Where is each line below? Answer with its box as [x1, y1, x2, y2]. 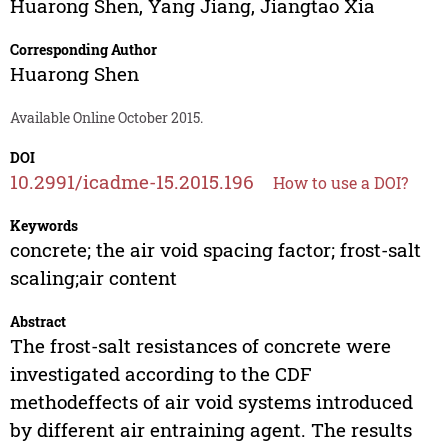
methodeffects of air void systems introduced [9, 389, 413, 415]
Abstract [9, 312, 66, 332]
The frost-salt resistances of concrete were [9, 333, 391, 359]
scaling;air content [9, 265, 177, 291]
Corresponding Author [9, 40, 157, 60]
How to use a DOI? [272, 172, 408, 194]
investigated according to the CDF [9, 361, 312, 387]
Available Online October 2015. [9, 108, 203, 128]
